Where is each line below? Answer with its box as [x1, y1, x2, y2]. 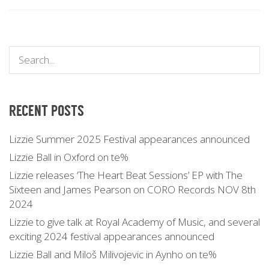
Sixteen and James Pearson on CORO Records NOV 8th [9, 182, 256, 196]
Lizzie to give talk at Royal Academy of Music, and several [9, 214, 260, 229]
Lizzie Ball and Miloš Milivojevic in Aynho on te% [9, 247, 217, 261]
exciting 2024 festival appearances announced [9, 229, 214, 243]
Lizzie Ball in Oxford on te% [9, 150, 128, 164]
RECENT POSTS [9, 104, 84, 117]
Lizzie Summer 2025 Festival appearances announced [9, 131, 250, 146]
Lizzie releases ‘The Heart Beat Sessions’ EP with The [9, 168, 243, 182]
